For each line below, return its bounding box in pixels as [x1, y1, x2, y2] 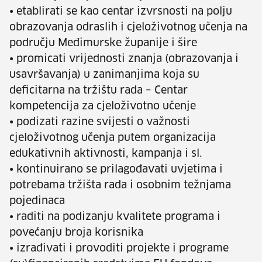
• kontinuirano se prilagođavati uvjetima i [9, 164, 223, 175]
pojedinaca [9, 196, 65, 207]
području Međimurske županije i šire [9, 38, 197, 49]
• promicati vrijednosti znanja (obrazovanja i [9, 54, 239, 65]
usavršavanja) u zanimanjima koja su [9, 70, 199, 81]
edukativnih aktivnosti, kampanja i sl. [9, 149, 202, 160]
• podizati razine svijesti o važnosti [9, 117, 190, 128]
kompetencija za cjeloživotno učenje [9, 101, 196, 112]
